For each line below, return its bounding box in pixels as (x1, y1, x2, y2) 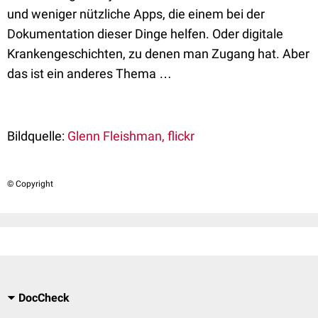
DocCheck (18, 291, 70, 305)
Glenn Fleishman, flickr (67, 128, 194, 143)
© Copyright (7, 179, 53, 189)
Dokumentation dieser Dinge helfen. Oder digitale (7, 26, 283, 41)
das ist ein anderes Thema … (7, 66, 172, 81)
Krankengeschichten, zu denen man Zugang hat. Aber (7, 46, 309, 61)
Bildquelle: (7, 128, 65, 143)
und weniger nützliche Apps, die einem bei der (7, 6, 265, 21)
